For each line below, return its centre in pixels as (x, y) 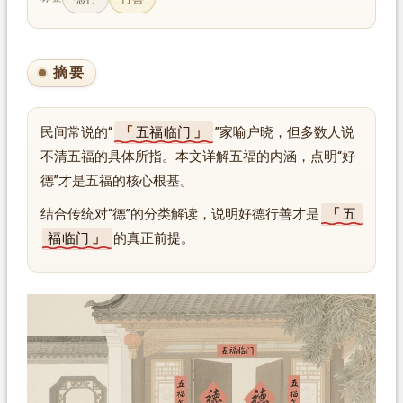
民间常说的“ (76, 132)
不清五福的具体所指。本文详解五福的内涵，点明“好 (197, 157)
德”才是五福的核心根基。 (116, 181)
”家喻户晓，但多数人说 (284, 132)
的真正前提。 (153, 238)
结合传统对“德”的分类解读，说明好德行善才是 (179, 214)
